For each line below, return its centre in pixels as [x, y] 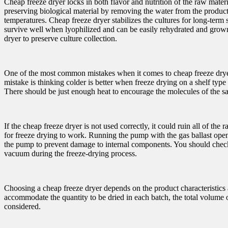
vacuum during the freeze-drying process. [70, 153]
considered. [22, 206]
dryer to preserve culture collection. [61, 38]
